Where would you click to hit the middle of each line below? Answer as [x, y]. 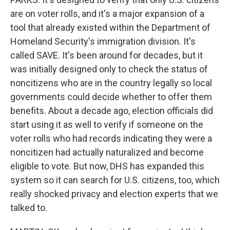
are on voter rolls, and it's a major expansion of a [107, 14]
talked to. [29, 208]
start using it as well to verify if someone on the [107, 124]
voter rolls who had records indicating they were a [111, 138]
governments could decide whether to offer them [111, 97]
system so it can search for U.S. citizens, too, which [115, 180]
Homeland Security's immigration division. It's [103, 41]
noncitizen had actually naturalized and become [107, 152]
